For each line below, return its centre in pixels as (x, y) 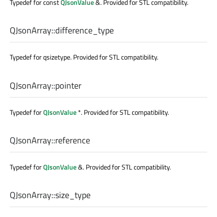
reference (73, 140)
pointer (68, 85)
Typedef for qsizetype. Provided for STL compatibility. (84, 57)
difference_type (85, 31)
